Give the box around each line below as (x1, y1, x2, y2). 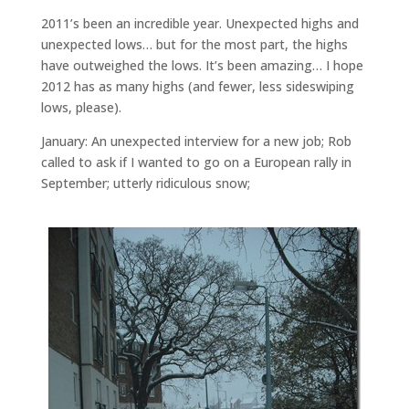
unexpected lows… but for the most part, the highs (40, 36, 348, 53)
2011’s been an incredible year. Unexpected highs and (40, 15, 359, 32)
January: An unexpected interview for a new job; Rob (40, 132, 351, 150)
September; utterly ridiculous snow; (40, 174, 250, 192)
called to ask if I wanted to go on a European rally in (40, 153, 351, 171)
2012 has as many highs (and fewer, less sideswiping (40, 78, 354, 95)
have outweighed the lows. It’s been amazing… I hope (40, 57, 363, 74)
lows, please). (40, 99, 121, 116)
